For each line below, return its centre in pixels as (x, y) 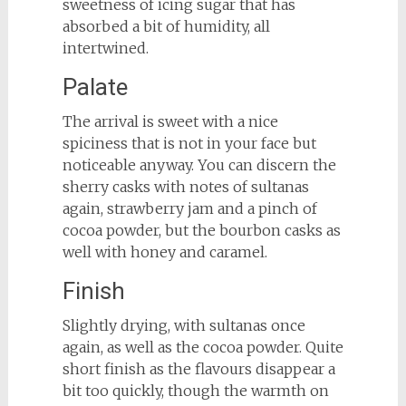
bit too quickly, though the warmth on (195, 391)
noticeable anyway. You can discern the (199, 165)
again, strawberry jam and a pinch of (189, 209)
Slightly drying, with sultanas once (184, 326)
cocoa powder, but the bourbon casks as (201, 231)
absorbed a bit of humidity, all (166, 27)
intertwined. (105, 48)
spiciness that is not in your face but (189, 144)
